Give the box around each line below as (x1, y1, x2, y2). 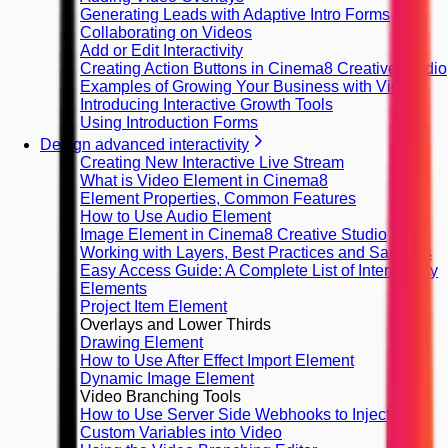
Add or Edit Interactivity (80, 42, 243, 59)
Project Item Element (80, 298, 227, 315)
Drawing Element (80, 334, 203, 351)
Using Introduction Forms (80, 114, 258, 131)
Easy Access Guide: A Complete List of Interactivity (80, 262, 438, 279)
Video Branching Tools (80, 388, 241, 405)
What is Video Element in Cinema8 (80, 172, 328, 189)
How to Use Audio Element (80, 208, 271, 225)
